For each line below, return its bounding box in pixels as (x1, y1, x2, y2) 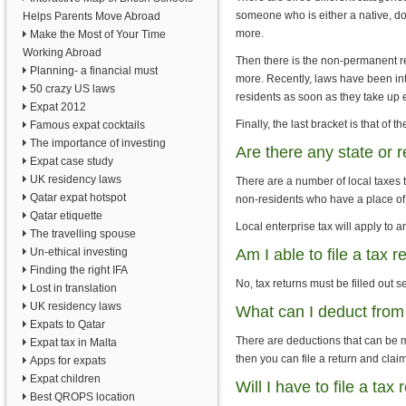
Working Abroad (23, 46, 101, 59)
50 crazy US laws (30, 82, 115, 95)
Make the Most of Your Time (30, 28, 166, 41)
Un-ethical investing (30, 246, 128, 258)
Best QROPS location (30, 391, 135, 403)
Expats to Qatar (30, 318, 105, 331)
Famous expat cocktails (30, 119, 145, 131)
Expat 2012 (30, 101, 86, 113)
